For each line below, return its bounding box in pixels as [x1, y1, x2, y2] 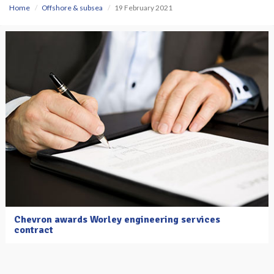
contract [14, 223, 53, 236]
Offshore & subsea [42, 3, 103, 12]
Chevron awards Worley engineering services [14, 213, 220, 226]
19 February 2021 [114, 3, 172, 12]
